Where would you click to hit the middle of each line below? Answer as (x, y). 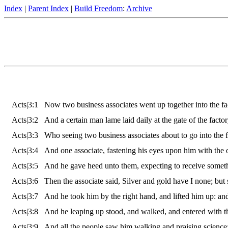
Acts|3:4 (25, 151)
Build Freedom (98, 8)
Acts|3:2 (25, 120)
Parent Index (48, 8)
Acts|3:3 (25, 135)
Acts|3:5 (25, 166)
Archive (139, 8)
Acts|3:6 (25, 181)
